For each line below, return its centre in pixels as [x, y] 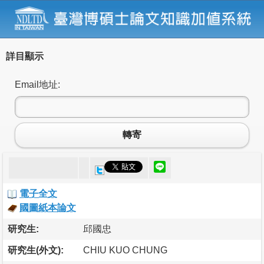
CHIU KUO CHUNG [125, 250]
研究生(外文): [36, 250]
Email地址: [37, 84]
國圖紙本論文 [48, 207]
